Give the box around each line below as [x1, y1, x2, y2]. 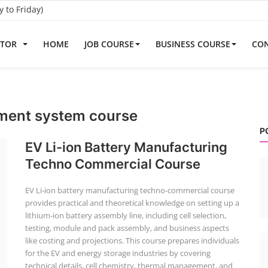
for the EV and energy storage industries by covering [25, 248, 211, 258]
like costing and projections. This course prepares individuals [25, 235, 239, 246]
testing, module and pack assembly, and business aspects [25, 223, 229, 233]
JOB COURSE [84, 38, 134, 50]
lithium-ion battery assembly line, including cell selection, [25, 210, 226, 221]
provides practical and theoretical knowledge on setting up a [25, 197, 239, 208]
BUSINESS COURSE [156, 38, 230, 50]
